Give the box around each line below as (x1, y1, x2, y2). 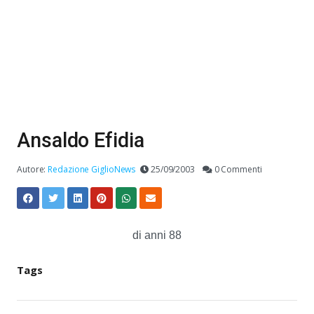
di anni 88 (132, 229, 182, 241)
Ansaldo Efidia (17, 128, 144, 152)
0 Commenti (212, 163, 262, 175)
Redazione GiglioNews (48, 163, 136, 175)
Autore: (17, 163, 48, 175)
